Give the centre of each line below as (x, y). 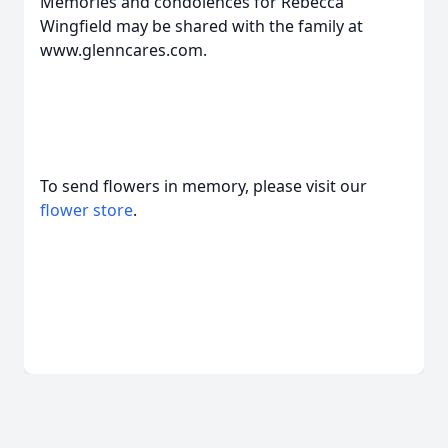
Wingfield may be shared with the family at (201, 26)
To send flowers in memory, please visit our (203, 186)
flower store (86, 210)
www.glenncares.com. (123, 50)
